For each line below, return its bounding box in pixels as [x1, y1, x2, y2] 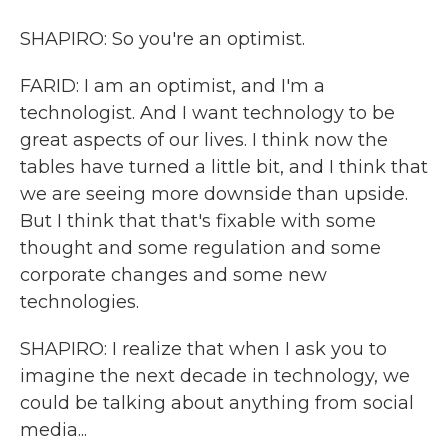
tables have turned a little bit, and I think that [20, 156, 428, 178]
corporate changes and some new [20, 264, 327, 286]
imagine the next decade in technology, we [20, 365, 410, 387]
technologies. [20, 291, 139, 313]
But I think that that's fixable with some [20, 210, 376, 232]
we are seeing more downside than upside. [20, 183, 408, 205]
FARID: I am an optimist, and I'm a [20, 75, 325, 97]
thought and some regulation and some [20, 237, 381, 259]
